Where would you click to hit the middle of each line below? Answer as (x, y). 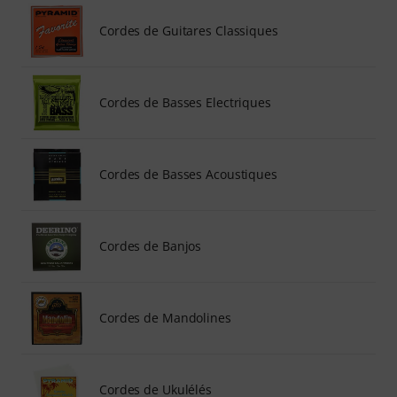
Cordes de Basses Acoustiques (188, 174)
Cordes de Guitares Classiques (189, 31)
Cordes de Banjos (151, 246)
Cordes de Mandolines (165, 318)
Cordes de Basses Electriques (185, 102)
